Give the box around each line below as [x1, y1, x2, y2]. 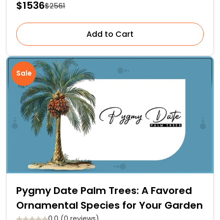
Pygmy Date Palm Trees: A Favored [16, 184, 192, 198]
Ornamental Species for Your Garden [16, 198, 203, 213]
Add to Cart [86, 28, 134, 40]
